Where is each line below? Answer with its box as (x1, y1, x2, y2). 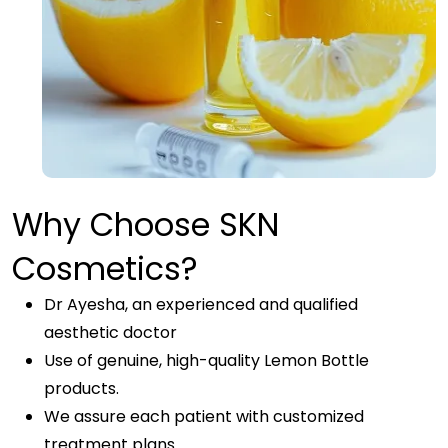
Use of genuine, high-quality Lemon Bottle (44, 349, 369, 372)
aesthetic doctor (44, 321, 177, 344)
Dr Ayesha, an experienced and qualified (44, 293, 358, 316)
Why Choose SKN (12, 202, 279, 247)
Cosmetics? (12, 246, 198, 291)
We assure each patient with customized (44, 405, 364, 428)
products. (44, 377, 119, 400)
